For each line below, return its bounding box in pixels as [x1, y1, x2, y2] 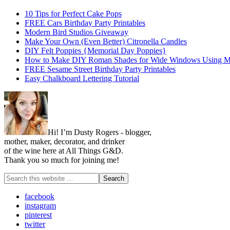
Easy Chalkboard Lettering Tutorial [25, 74, 139, 83]
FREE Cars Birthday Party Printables [25, 18, 145, 28]
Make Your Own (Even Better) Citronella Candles [25, 37, 187, 46]
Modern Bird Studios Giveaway [25, 28, 128, 37]
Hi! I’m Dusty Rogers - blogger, [48, 128, 151, 137]
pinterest [25, 210, 52, 220]
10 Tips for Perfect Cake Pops [25, 9, 122, 18]
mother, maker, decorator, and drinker [4, 137, 125, 146]
